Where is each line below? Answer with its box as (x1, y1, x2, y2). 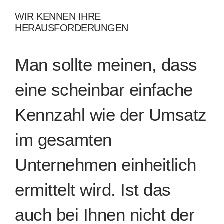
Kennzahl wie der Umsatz (15, 105, 207, 124)
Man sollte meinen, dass (15, 55, 197, 74)
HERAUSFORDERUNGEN (15, 22, 128, 33)
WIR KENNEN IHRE (15, 11, 101, 22)
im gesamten (15, 130, 112, 149)
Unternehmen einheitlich (15, 155, 196, 174)
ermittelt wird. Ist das (15, 180, 171, 199)
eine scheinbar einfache (15, 80, 193, 99)
